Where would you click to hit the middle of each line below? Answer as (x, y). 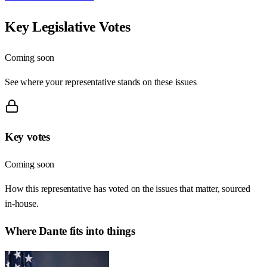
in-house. (22, 204)
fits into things (101, 231)
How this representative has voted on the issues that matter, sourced (128, 189)
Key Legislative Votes (68, 27)
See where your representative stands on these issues (101, 82)
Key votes (27, 137)
